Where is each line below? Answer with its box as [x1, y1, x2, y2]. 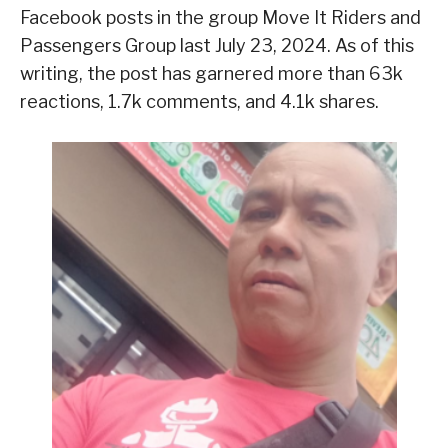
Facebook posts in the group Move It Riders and [20, 7, 421, 29]
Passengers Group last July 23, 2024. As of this [20, 35, 414, 57]
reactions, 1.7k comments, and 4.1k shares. [20, 91, 379, 113]
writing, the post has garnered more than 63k [20, 63, 403, 85]
